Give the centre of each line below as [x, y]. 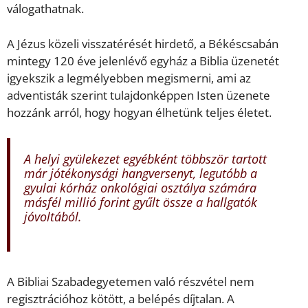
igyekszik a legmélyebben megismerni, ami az [129, 78]
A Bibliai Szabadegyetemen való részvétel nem [131, 281]
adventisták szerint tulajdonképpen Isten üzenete [139, 95]
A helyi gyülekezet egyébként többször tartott [145, 159]
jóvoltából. [53, 217]
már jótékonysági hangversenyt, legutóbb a [141, 174]
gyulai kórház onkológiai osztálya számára [140, 188]
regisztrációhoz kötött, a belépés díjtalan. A [121, 298]
